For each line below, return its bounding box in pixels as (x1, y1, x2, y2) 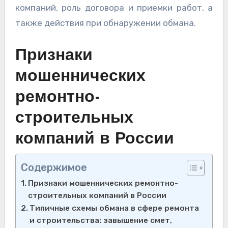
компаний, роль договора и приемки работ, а (15, 3, 213, 13)
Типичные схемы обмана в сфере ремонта (29, 203, 199, 213)
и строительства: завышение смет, (29, 215, 172, 225)
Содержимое (20, 161, 87, 174)
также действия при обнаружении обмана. (15, 18, 196, 28)
